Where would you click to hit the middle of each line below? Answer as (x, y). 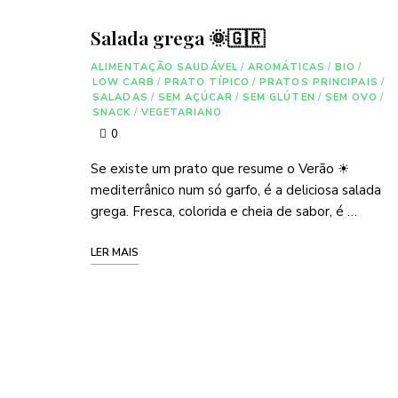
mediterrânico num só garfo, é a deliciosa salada (236, 190)
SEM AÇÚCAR (195, 97)
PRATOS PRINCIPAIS (319, 82)
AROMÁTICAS (287, 67)
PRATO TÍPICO (207, 82)
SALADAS (120, 97)
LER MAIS (115, 252)
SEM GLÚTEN (279, 97)
